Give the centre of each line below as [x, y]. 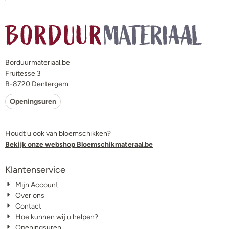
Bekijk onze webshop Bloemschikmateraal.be [79, 144]
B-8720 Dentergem [37, 84]
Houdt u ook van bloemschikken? [58, 133]
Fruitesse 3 [23, 73]
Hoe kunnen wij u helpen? [57, 217]
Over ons [30, 195]
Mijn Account [37, 185]
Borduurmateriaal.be [38, 62]
